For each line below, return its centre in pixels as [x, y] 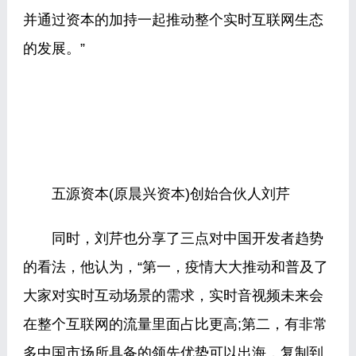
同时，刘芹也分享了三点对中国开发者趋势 [173, 238]
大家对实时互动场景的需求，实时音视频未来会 [173, 296]
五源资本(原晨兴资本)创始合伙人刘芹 [156, 194]
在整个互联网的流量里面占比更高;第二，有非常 [175, 324]
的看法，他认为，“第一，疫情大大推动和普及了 [175, 267]
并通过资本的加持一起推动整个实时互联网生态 [173, 20]
